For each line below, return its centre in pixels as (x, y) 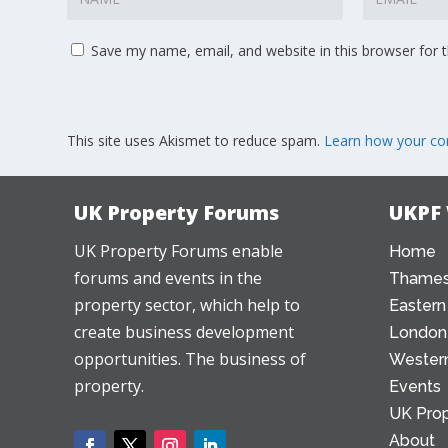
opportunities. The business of (189, 358)
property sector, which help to (186, 304)
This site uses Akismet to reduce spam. (196, 140)
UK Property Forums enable (178, 250)
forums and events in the (167, 277)
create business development (183, 331)
